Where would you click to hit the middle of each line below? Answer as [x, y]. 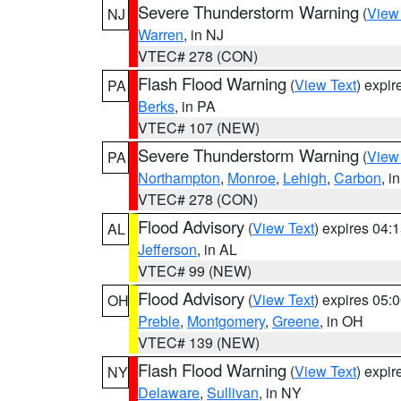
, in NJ [204, 34]
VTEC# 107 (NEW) [199, 128]
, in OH [341, 321]
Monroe [252, 178]
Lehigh [305, 178]
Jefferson [167, 249]
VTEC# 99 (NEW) [195, 271]
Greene [296, 321]
